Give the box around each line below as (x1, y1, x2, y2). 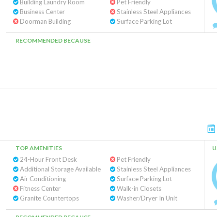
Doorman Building (18, 17, 71, 25)
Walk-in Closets (115, 185, 161, 192)
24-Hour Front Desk (18, 155, 77, 163)
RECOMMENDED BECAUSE (15, 37, 91, 44)
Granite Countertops (18, 194, 79, 202)
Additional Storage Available (18, 165, 101, 173)
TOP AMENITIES (15, 144, 62, 152)
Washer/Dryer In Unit (115, 194, 177, 202)
